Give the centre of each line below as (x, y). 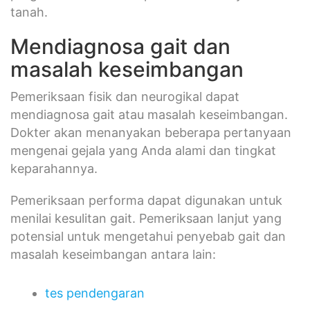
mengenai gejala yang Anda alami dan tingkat (143, 150)
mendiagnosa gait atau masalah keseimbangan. (149, 114)
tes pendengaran (95, 293)
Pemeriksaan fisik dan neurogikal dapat (125, 96)
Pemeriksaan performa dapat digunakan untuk (146, 200)
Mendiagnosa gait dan (120, 46)
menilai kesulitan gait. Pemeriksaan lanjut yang (146, 218)
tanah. (29, 12)
